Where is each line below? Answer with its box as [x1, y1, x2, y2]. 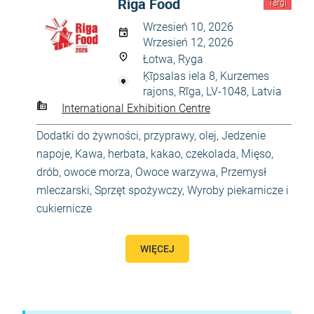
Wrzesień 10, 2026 [143, 20, 233, 34]
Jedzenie [221, 129, 266, 142]
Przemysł [221, 165, 266, 179]
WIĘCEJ [139, 243, 175, 254]
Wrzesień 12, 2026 [143, 36, 233, 49]
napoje [36, 147, 70, 161]
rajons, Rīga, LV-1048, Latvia [143, 85, 282, 98]
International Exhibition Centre [62, 101, 210, 115]
